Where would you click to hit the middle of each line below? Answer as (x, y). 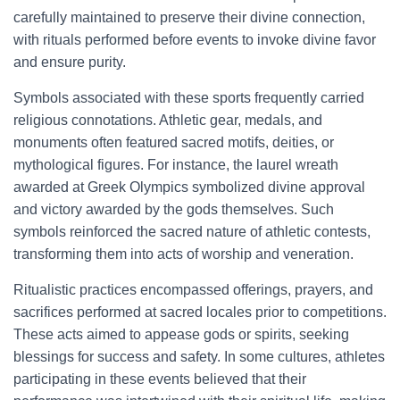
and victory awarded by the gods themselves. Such (174, 209)
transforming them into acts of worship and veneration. (183, 254)
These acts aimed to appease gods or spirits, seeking (181, 334)
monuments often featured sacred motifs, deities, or (174, 142)
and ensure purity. (70, 62)
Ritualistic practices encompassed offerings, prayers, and (193, 290)
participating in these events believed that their (160, 379)
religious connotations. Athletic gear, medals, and (168, 120)
